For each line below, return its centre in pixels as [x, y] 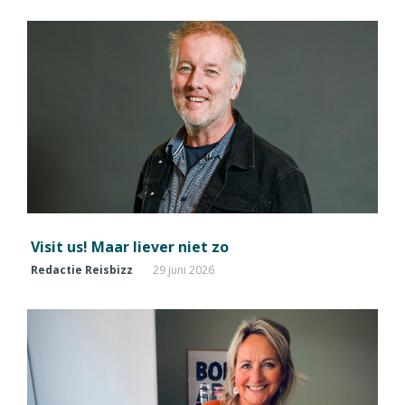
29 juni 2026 [184, 269]
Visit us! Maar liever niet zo [130, 246]
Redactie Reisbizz [82, 269]
